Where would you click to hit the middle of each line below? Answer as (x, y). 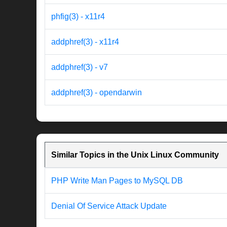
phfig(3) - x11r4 (78, 17)
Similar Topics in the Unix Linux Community (135, 155)
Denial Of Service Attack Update (109, 206)
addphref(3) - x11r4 (85, 42)
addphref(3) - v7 (80, 67)
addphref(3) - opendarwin (97, 93)
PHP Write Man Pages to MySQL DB (117, 181)
